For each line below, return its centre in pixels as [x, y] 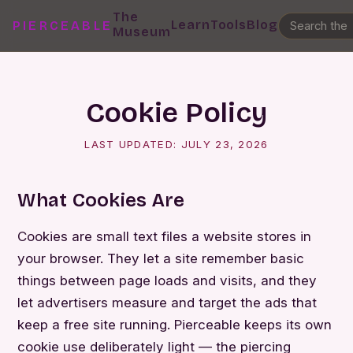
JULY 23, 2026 [225, 144]
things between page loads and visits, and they [167, 281]
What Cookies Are [101, 201]
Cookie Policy [176, 113]
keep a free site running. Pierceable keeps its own [175, 325]
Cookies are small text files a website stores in [165, 237]
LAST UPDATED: [133, 144]
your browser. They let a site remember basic [161, 259]
